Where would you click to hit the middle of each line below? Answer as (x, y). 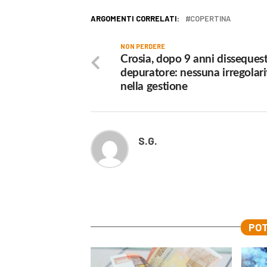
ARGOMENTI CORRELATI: (135, 18)
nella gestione (154, 86)
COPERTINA (210, 18)
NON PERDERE (143, 46)
